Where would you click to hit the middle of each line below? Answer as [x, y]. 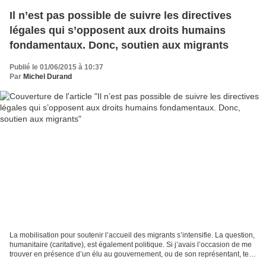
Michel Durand [47, 76]
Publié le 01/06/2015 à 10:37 [56, 67]
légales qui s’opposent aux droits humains [118, 30]
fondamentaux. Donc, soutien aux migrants [119, 45]
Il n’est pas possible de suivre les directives [121, 15]
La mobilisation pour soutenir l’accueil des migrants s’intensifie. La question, [132, 235]
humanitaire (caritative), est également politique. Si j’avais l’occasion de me [131, 245]
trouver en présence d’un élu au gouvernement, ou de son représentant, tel [130, 254]
